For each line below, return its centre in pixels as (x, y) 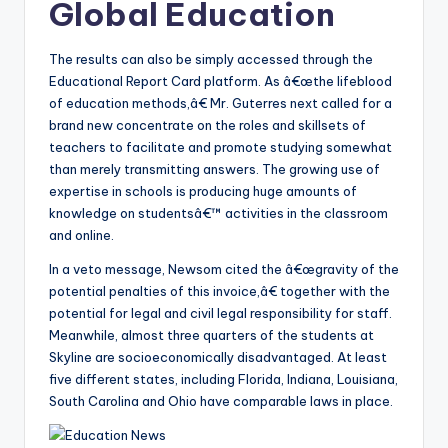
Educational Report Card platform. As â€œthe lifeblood (220, 81)
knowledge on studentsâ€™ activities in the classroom (218, 213)
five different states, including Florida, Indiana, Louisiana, (223, 379)
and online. (81, 235)
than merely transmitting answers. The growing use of (214, 169)
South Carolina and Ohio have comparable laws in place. (221, 401)
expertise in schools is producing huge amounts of (203, 191)
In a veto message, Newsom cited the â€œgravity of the (224, 269)
